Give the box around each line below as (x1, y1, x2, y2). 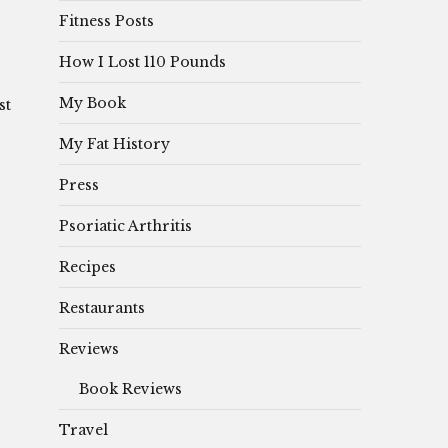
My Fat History (59, 134, 170, 153)
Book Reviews (79, 379, 182, 398)
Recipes (59, 257, 116, 276)
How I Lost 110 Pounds (59, 52, 226, 71)
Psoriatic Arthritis (59, 216, 192, 235)
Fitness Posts (59, 11, 154, 30)
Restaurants (59, 298, 145, 317)
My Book (59, 93, 126, 112)
